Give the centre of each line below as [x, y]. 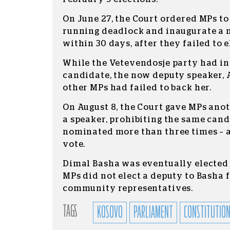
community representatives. [128, 188]
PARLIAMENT [153, 213]
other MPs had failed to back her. [137, 88]
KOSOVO [110, 213]
